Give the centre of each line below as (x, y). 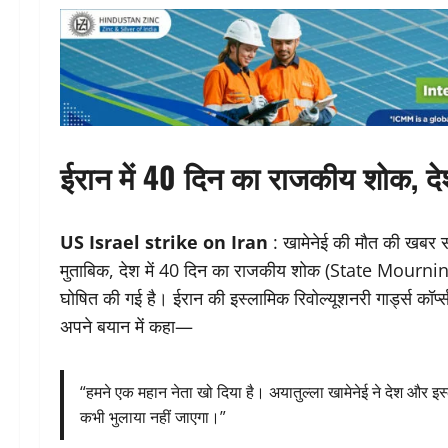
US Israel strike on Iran (164, 242)
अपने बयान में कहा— (126, 326)
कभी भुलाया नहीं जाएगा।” (153, 417)
